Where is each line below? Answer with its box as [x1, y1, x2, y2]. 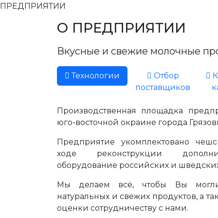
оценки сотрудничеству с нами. [57, 203, 188, 213]
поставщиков [135, 83, 190, 92]
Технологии [70, 71, 120, 80]
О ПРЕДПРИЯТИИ [57, 19, 186, 36]
